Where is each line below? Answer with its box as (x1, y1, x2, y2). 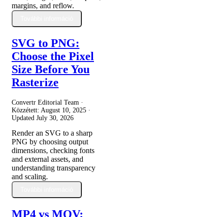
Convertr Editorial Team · (12, 99, 83, 107)
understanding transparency (12, 164, 95, 172)
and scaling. (12, 172, 48, 181)
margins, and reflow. (12, 1, 74, 10)
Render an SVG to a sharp (12, 129, 93, 138)
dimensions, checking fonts (12, 146, 94, 155)
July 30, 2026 (36, 114, 74, 122)
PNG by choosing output (12, 138, 88, 146)
